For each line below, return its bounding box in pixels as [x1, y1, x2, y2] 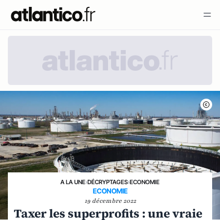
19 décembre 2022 [84, 197, 136, 205]
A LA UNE [60, 178, 85, 186]
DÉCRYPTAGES [87, 178, 128, 186]
